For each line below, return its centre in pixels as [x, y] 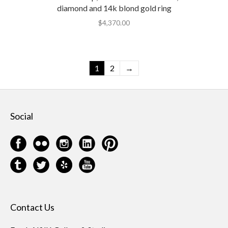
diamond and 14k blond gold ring [114, 8]
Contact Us [32, 207]
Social [22, 116]
